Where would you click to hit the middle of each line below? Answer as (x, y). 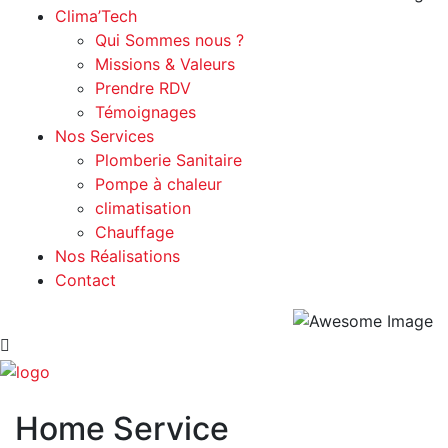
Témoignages (145, 111)
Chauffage (134, 231)
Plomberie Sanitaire (168, 159)
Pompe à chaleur (158, 183)
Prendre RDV (143, 87)
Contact (85, 279)
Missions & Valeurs (165, 63)
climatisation (143, 207)
